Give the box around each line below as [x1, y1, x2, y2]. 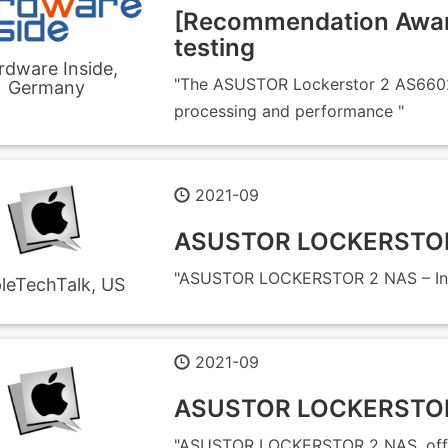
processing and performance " [174, 101, 404, 121]
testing [174, 33, 255, 62]
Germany [8, 76, 85, 98]
